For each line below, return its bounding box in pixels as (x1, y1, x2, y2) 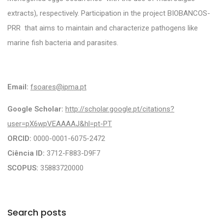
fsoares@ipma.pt (30, 82, 86, 91)
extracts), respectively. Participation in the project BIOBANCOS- (7, 8, 210, 18)
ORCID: (7, 134, 31, 143)
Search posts (7, 206, 66, 219)
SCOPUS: (7, 163, 38, 172)
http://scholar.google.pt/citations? (65, 104, 174, 113)
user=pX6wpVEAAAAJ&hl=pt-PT (7, 119, 112, 128)
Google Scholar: (7, 104, 63, 113)
